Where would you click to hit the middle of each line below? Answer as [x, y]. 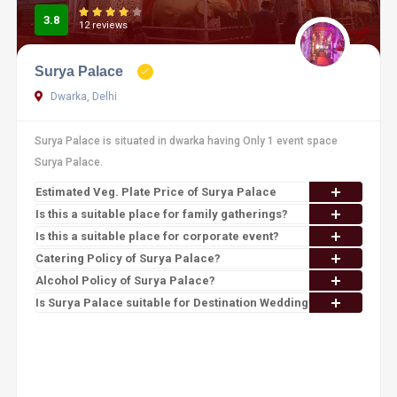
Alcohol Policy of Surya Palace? [125, 280]
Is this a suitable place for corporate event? [157, 236]
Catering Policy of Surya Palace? [128, 258]
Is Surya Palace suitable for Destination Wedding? [175, 303]
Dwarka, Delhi [82, 97]
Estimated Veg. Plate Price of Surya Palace [156, 192]
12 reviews [103, 25]
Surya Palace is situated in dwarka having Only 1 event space [186, 141]
